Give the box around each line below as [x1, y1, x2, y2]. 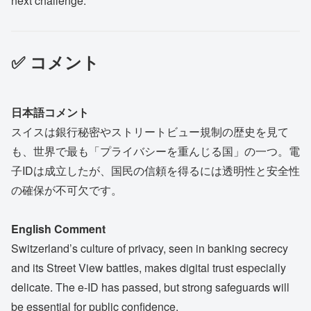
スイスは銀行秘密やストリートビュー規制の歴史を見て [11, 123, 289, 140]
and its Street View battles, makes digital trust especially [11, 260, 286, 276]
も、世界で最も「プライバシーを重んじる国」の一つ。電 [11, 142, 300, 159]
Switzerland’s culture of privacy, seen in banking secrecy [11, 240, 288, 257]
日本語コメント [11, 103, 89, 120]
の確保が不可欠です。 [11, 181, 122, 198]
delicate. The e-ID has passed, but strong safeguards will [11, 279, 289, 296]
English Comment [11, 221, 106, 237]
